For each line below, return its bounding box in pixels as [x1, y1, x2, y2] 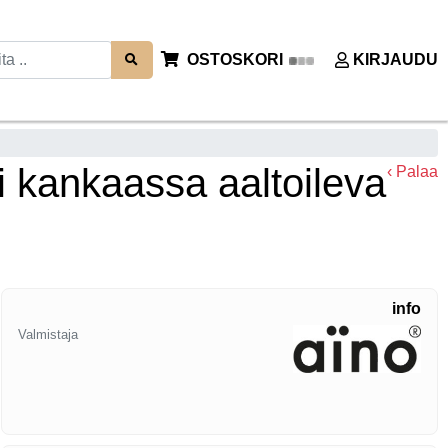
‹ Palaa [387, 163, 438, 181]
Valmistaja [18, 327, 79, 343]
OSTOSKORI [182, 51, 287, 68]
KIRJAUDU [353, 51, 438, 68]
